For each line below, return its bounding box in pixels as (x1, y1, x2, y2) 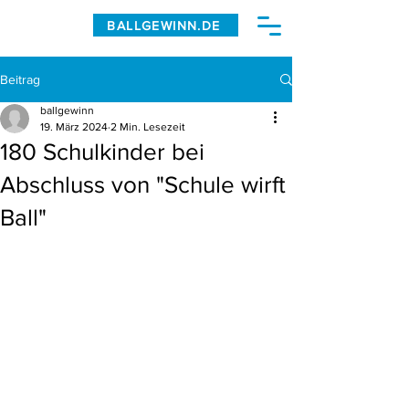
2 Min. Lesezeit (110, 121, 185, 133)
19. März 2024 (40, 121, 108, 133)
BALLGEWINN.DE (107, 17, 221, 33)
